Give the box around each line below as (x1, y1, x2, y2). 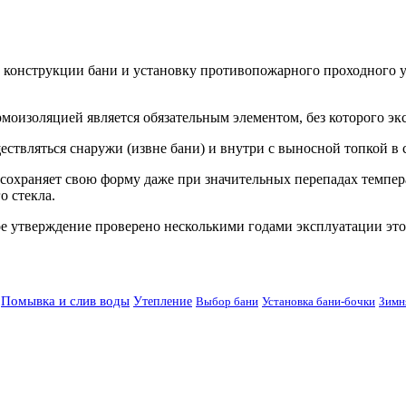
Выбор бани (196, 295, 258, 309)
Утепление (133, 295, 192, 309)
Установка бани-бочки (262, 295, 375, 309)
